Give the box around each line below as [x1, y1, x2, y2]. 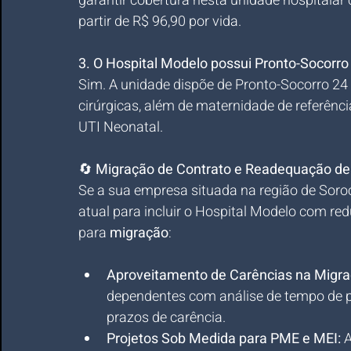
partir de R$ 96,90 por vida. [78, 11, 241, 32]
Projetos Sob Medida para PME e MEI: [107, 328, 341, 349]
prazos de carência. [107, 307, 226, 328]
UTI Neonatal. [78, 117, 163, 138]
